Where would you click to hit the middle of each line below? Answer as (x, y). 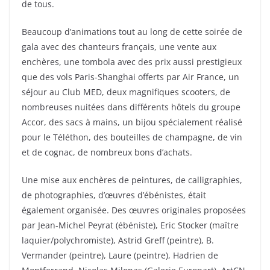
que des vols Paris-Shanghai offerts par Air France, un (130, 77)
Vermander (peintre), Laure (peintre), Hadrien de (120, 256)
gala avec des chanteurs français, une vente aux (119, 47)
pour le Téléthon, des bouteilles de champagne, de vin (132, 137)
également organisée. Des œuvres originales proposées (134, 210)
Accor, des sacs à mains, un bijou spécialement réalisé (132, 122)
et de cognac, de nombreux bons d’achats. (107, 152)
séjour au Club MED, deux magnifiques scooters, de (126, 92)
